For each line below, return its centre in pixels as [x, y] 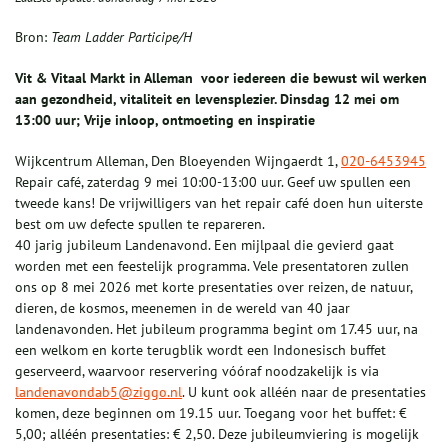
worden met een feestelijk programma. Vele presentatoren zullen [212, 266]
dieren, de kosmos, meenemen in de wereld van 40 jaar [182, 308]
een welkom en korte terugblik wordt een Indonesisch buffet [200, 350]
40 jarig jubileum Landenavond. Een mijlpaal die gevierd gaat [204, 245]
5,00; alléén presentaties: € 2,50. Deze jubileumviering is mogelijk [217, 434]
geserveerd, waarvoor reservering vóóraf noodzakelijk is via [197, 371]
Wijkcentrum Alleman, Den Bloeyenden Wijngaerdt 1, [178, 161]
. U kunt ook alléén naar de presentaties [304, 392]
